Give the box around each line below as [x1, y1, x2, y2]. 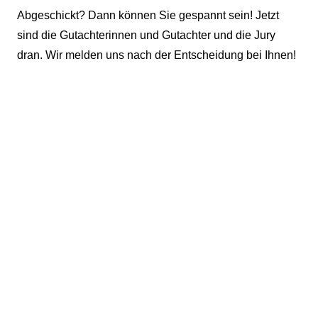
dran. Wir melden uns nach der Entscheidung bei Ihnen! [17, 48, 296, 61]
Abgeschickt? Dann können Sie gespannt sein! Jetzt [17, 9, 279, 21]
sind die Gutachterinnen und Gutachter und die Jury [17, 28, 275, 41]
